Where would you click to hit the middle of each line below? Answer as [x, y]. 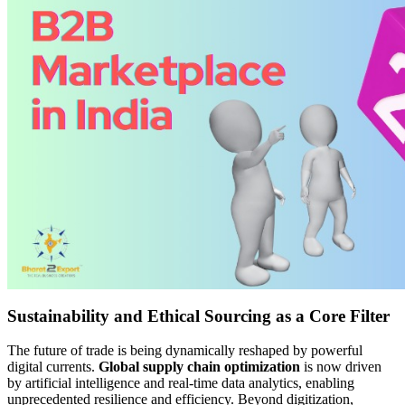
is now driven [341, 367]
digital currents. [53, 367]
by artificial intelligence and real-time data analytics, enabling [181, 383]
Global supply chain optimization [199, 367]
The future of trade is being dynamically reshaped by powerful [185, 351]
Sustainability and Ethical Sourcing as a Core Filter [198, 316]
